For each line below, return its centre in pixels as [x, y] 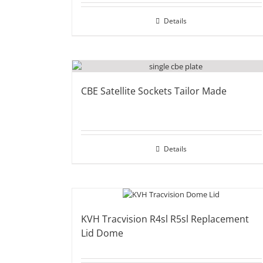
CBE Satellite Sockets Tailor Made [154, 91]
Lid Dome [102, 233]
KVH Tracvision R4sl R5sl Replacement [165, 219]
